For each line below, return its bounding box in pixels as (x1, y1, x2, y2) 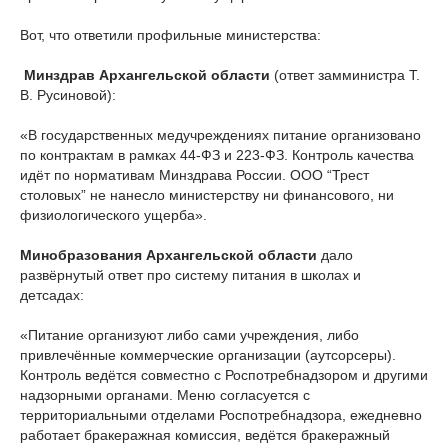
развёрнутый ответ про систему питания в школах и (20, 267, 361, 283)
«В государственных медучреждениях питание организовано (20, 127, 421, 143)
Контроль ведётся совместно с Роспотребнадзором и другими (20, 367, 428, 383)
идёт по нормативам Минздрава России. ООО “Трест (20, 167, 369, 183)
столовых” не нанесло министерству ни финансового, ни (20, 187, 394, 203)
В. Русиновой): (20, 87, 116, 103)
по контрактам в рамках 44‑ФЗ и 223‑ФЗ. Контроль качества (20, 147, 414, 163)
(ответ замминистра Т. (270, 67, 420, 83)
